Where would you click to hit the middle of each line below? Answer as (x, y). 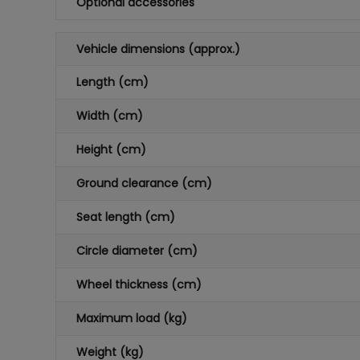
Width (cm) (109, 116)
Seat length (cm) (125, 217)
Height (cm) (111, 149)
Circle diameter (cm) (137, 251)
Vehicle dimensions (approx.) (158, 49)
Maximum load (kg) (131, 318)
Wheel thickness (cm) (139, 284)
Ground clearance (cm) (144, 183)
